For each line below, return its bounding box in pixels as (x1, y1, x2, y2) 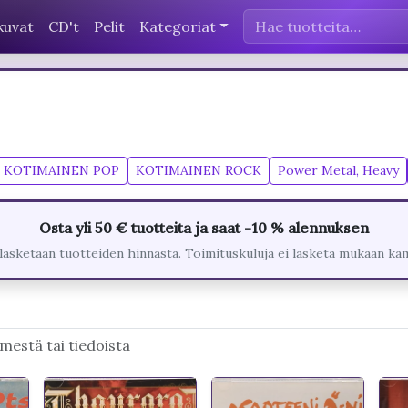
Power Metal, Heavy (278, 162, 399, 178)
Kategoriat (139, 16, 216, 36)
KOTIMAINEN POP (4, 162, 119, 178)
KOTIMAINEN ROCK (136, 162, 261, 178)
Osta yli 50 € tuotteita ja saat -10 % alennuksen (39, 219, 369, 237)
